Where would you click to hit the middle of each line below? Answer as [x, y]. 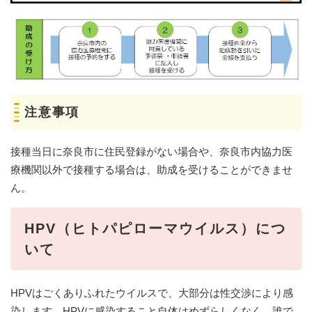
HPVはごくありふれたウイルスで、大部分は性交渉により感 [152, 293]
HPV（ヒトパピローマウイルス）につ [155, 229]
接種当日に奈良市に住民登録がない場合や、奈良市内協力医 [151, 152]
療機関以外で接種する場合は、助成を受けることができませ [151, 170]
